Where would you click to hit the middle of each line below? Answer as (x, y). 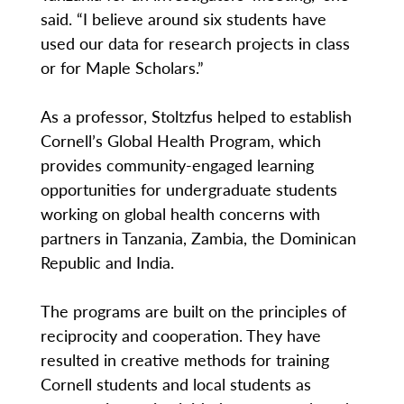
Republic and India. (107, 262)
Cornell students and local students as (175, 384)
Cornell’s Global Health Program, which (180, 141)
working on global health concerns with (180, 214)
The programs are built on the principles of (193, 311)
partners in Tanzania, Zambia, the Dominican (198, 238)
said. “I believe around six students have (183, 19)
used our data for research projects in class (195, 43)
